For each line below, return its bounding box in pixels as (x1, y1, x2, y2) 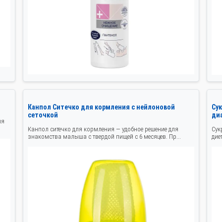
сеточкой (27, 111, 58, 119)
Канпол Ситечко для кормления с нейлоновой (27, 103, 175, 111)
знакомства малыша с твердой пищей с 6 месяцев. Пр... (27, 133, 181, 141)
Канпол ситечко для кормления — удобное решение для (27, 125, 178, 133)
